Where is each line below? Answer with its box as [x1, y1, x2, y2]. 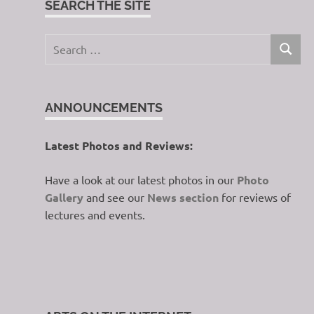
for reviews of [219, 189, 291, 204]
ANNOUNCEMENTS [45, 100, 163, 115]
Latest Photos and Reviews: [45, 137, 196, 153]
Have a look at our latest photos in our [45, 172, 234, 186]
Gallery [45, 189, 86, 205]
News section [147, 189, 219, 205]
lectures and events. [45, 207, 145, 221]
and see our [86, 189, 147, 204]
